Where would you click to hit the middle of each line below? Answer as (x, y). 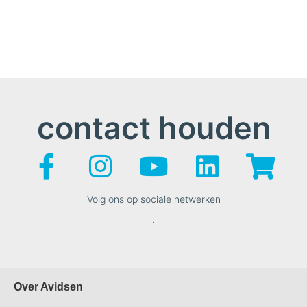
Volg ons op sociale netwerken (153, 199)
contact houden (153, 127)
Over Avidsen (48, 287)
